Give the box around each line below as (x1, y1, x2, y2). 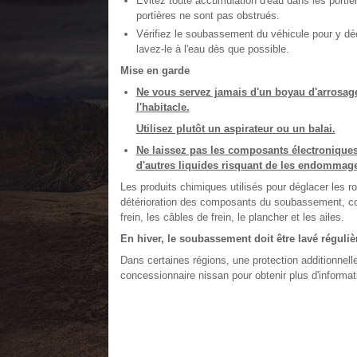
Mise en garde (120, 65, 190, 76)
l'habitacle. (135, 101, 190, 113)
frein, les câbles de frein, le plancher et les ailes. (120, 211, 344, 223)
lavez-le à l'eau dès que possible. (135, 43, 289, 55)
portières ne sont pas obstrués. (135, 10, 280, 22)
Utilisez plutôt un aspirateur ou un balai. (135, 123, 335, 135)
